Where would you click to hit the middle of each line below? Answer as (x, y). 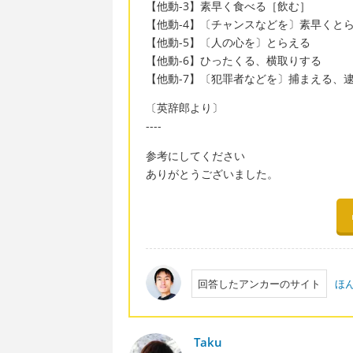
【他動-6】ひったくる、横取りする (234, 60)
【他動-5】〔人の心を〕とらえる (228, 42)
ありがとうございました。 (212, 173)
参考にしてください (195, 155)
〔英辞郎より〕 (184, 108)
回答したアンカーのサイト (259, 283)
